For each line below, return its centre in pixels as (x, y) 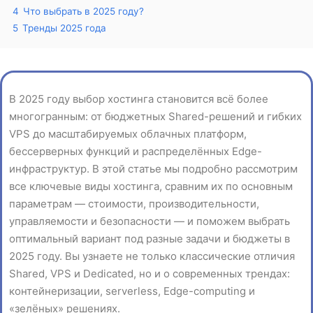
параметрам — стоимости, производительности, (134, 204)
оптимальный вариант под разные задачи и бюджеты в (150, 239)
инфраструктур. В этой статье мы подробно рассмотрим (153, 169)
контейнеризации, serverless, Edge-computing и (132, 291)
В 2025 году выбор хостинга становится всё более (139, 99)
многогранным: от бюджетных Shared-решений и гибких (155, 116)
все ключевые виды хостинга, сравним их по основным (151, 186)
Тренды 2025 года (64, 28)
